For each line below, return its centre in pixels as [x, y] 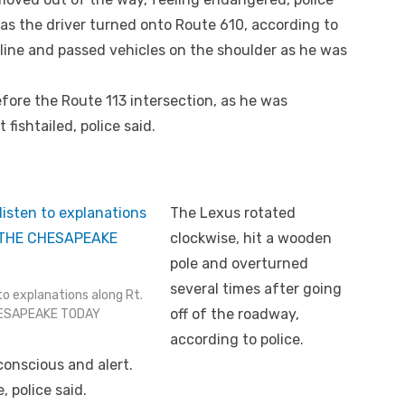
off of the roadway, [235, 314]
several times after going [256, 288]
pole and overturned [239, 263]
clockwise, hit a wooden [251, 238]
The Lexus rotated [233, 212]
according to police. [237, 339]
